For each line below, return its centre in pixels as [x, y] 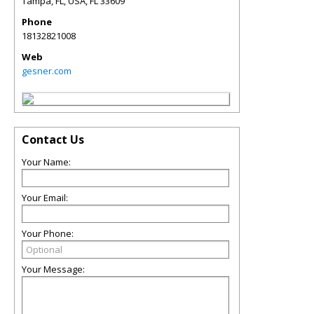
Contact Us [53, 139]
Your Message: [53, 269]
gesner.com [47, 70]
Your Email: [45, 197]
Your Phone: [48, 233]
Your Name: [46, 162]
